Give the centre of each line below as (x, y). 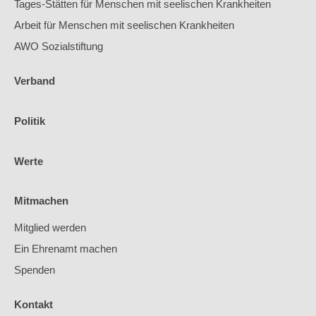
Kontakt (34, 305)
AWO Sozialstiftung (59, 46)
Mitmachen (41, 201)
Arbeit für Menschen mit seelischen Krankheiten (124, 25)
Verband (35, 80)
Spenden (35, 270)
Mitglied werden (50, 228)
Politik (30, 121)
